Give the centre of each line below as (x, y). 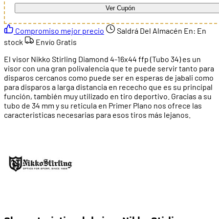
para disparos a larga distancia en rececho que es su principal (108, 87)
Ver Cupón (120, 8)
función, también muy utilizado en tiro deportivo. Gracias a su (108, 96)
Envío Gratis (56, 42)
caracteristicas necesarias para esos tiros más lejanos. (97, 114)
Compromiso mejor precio (59, 30)
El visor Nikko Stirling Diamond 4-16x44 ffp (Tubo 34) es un (102, 59)
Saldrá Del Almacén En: (156, 30)
